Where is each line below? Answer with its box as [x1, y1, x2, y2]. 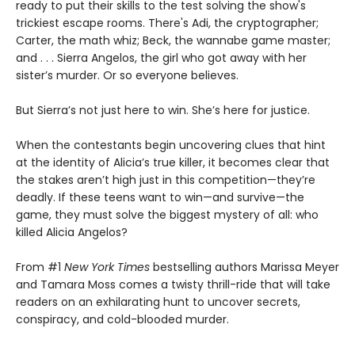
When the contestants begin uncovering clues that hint [16, 137, 326, 153]
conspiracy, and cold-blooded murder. [16, 311, 229, 327]
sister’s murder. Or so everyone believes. [16, 67, 239, 83]
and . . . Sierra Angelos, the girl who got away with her [16, 50, 307, 66]
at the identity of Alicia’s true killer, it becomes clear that [16, 155, 330, 170]
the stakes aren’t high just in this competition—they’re [16, 172, 315, 188]
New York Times [64, 259, 150, 275]
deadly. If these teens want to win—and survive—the [16, 189, 304, 205]
